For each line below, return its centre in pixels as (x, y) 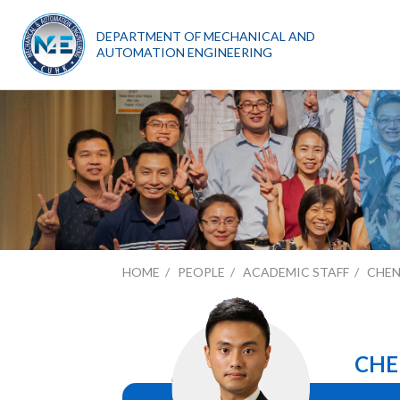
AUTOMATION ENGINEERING (184, 52)
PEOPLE (201, 272)
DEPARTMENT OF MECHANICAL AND (206, 36)
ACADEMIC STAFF (296, 272)
